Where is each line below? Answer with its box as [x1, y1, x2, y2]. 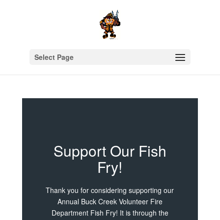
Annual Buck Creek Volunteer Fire [57, 196, 163, 206]
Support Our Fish [53, 140, 166, 161]
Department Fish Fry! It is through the [51, 208, 168, 218]
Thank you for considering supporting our [46, 185, 174, 195]
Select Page [34, 52, 74, 62]
